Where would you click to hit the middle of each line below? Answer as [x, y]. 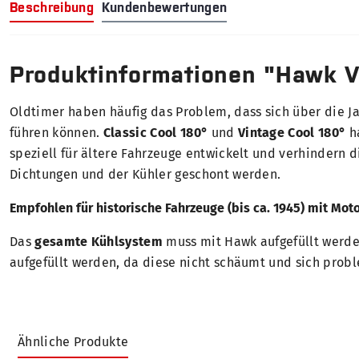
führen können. [56, 133]
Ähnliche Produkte [73, 342]
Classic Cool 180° [155, 133]
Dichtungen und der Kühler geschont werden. [145, 175]
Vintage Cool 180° [292, 133]
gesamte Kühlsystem [99, 242]
